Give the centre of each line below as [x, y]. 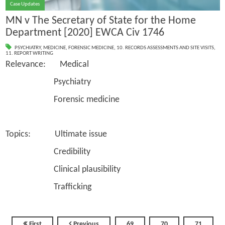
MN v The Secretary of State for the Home [100, 21]
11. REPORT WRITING [29, 53]
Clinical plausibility [63, 169]
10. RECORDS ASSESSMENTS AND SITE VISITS [165, 48]
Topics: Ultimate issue [56, 135]
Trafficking [48, 187]
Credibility [48, 152]
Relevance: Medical [47, 65]
